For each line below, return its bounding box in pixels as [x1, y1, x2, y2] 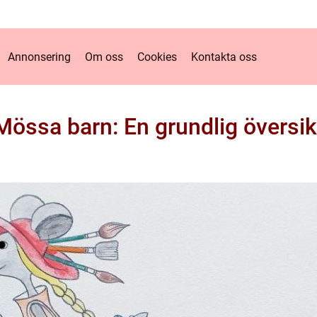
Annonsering [7, 50, 71, 64]
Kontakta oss [190, 50, 257, 64]
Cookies [137, 50, 177, 64]
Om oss [84, 50, 123, 64]
